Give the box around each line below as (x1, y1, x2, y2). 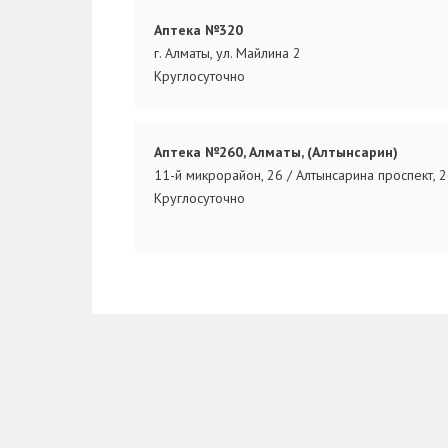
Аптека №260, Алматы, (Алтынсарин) (153, 142, 398, 161)
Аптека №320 (153, 20, 243, 39)
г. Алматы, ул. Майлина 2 (153, 43, 301, 62)
